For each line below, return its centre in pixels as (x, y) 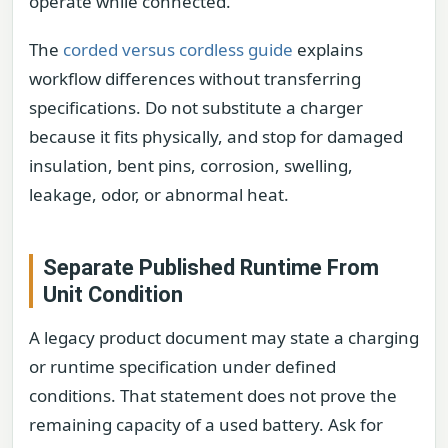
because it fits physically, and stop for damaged (216, 136)
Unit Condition (113, 294)
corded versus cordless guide (178, 49)
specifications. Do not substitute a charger (196, 107)
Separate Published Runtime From (211, 267)
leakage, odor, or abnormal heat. (159, 194)
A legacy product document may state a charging (224, 337)
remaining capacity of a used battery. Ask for (206, 424)
